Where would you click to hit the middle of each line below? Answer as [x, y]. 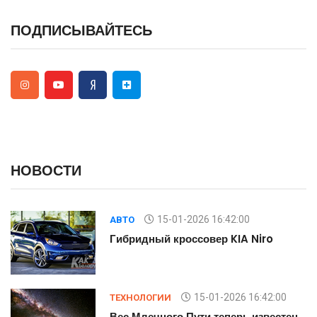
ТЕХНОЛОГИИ [140, 297]
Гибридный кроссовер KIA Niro [191, 238]
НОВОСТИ [46, 170]
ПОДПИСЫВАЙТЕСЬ [81, 30]
